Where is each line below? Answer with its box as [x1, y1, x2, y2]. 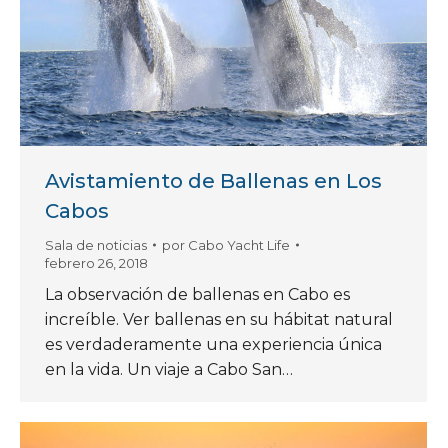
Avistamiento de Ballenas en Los [45, 169, 382, 194]
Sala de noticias [45, 237, 147, 254]
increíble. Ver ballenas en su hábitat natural [45, 310, 393, 330]
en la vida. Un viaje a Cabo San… [45, 360, 293, 380]
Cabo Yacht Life [188, 237, 290, 254]
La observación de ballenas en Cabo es [45, 285, 350, 305]
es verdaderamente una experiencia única [45, 335, 382, 355]
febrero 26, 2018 [45, 255, 148, 272]
